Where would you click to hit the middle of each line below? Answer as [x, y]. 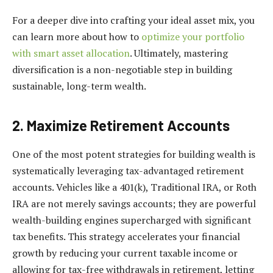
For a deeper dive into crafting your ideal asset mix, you [133, 20]
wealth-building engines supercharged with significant [132, 220]
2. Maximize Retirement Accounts [121, 125]
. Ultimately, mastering [179, 53]
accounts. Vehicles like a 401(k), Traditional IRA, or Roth [134, 187]
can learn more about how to [77, 37]
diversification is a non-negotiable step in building [122, 70]
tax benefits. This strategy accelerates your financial [126, 237]
